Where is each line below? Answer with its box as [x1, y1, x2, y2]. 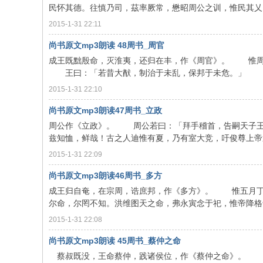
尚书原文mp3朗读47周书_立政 [49, 106, 162, 115]
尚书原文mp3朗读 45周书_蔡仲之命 [49, 236, 181, 245]
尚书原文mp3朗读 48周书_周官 [49, 41, 164, 50]
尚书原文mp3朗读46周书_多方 [49, 171, 162, 180]
